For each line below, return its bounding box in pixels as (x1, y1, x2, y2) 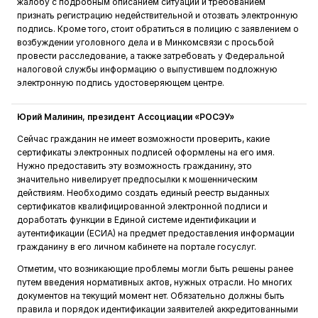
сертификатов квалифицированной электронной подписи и (17, 200, 268, 212)
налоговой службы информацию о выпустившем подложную (17, 63, 278, 75)
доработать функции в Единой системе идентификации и (17, 214, 256, 225)
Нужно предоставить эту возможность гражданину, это (17, 160, 252, 171)
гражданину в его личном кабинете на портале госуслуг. (17, 241, 256, 252)
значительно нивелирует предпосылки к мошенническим (17, 173, 258, 185)
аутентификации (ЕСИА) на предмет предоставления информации (17, 227, 295, 238)
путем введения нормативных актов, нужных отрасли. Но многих (17, 276, 292, 287)
